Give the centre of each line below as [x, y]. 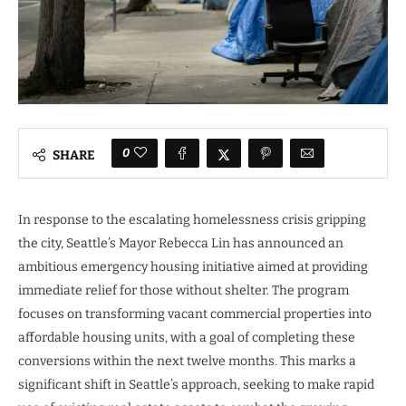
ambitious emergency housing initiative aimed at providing [193, 267]
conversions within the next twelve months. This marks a [187, 361]
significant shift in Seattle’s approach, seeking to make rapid [196, 385]
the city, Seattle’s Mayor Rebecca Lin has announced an [181, 243]
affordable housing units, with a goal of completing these [187, 338]
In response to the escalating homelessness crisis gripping [192, 220]
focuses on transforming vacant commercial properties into [195, 314]
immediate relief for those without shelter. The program [184, 290]
